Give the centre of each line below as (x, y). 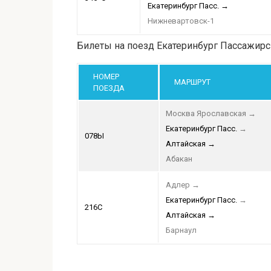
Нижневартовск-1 (181, 21)
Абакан (179, 159)
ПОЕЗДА (109, 88)
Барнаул (181, 230)
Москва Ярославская (206, 114)
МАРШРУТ (192, 82)
